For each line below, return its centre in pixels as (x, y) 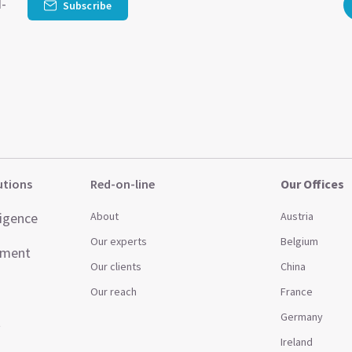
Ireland (296, 342)
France (296, 291)
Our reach (114, 291)
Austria (297, 216)
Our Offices (312, 184)
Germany (301, 317)
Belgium (299, 241)
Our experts (119, 241)
